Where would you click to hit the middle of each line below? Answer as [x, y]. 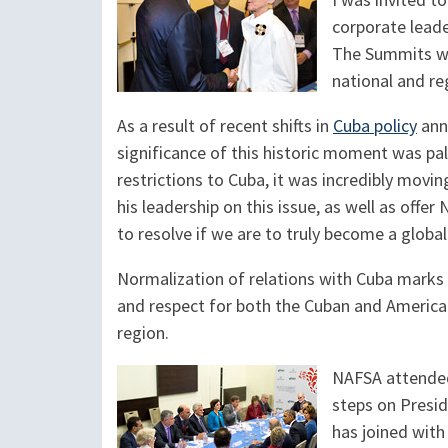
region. [143, 333]
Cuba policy [375, 126]
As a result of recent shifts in [225, 126]
